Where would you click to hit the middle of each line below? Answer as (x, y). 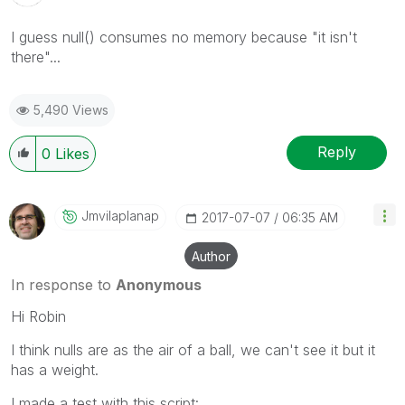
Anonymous (159, 284)
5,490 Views (71, 109)
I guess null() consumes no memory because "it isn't (184, 37)
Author (211, 256)
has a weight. (55, 369)
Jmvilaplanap (120, 215)
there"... (36, 57)
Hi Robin (38, 316)
